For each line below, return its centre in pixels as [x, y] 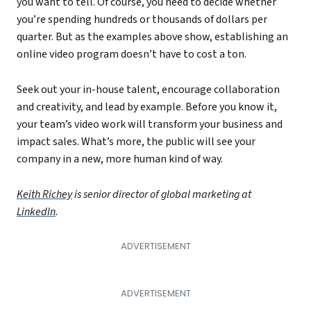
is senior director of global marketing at [162, 194]
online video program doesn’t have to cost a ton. [132, 54]
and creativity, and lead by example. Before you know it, [147, 107]
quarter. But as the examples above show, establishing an [152, 37]
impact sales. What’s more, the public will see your [136, 141]
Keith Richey [44, 194]
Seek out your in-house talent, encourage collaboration [148, 89]
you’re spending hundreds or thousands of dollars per [142, 20]
